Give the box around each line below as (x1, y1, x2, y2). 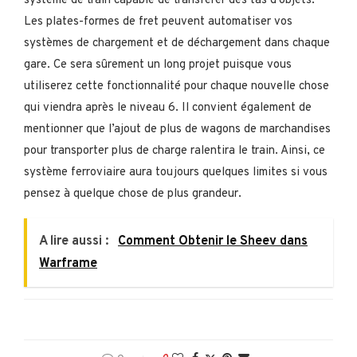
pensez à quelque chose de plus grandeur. (24, 186, 241, 202)
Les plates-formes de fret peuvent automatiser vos (24, 14, 292, 30)
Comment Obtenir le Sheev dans (118, 233, 308, 250)
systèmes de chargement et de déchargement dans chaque (24, 36, 330, 52)
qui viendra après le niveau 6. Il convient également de (24, 100, 312, 116)
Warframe (39, 256, 97, 273)
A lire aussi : (39, 233, 112, 250)
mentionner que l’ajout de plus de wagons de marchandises (24, 122, 331, 138)
